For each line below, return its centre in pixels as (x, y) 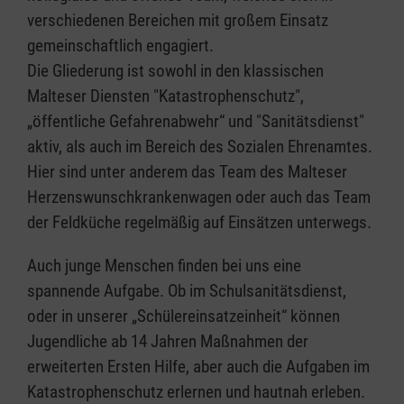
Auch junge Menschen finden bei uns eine (164, 266)
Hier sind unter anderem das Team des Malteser (187, 172)
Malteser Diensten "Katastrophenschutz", (165, 96)
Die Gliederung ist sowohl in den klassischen (175, 71)
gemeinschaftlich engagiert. (120, 46)
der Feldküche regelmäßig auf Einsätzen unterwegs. (199, 222)
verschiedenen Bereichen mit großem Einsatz (178, 20)
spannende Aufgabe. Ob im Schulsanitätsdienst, (187, 291)
